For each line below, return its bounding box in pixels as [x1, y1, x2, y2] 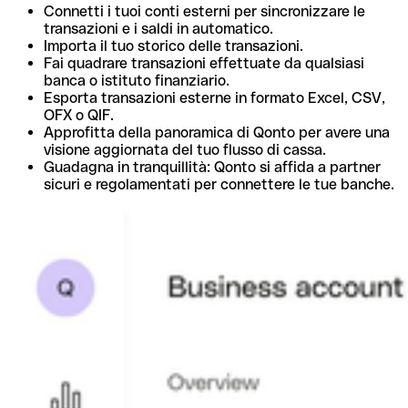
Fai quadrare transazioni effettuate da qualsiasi [44, 55, 364, 73]
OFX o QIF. [44, 107, 114, 125]
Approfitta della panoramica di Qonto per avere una [44, 124, 390, 142]
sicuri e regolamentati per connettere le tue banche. [44, 176, 394, 194]
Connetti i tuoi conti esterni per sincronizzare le [44, 3, 365, 21]
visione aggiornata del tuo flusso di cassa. [44, 141, 326, 159]
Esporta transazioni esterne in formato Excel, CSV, [44, 89, 385, 107]
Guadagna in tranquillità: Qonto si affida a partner [44, 158, 381, 177]
